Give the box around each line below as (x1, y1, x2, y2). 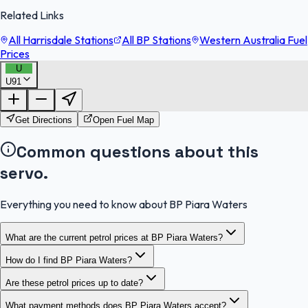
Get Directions (15, 115, 72, 126)
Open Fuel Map (93, 115, 154, 126)
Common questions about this (16, 141, 258, 163)
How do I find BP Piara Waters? (5, 255, 132, 266)
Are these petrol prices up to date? (5, 278, 143, 289)
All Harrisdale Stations (8, 33, 113, 47)
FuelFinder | (12, 76, 59, 89)
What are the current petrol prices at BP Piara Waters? (5, 232, 223, 243)
